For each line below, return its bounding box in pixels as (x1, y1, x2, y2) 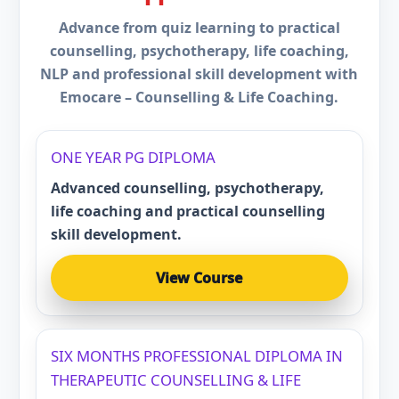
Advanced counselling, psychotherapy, (50, 178, 324, 198)
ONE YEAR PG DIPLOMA (50, 147, 216, 167)
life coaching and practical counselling (50, 201, 325, 221)
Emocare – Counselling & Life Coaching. (60, 87, 339, 107)
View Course (156, 268, 243, 288)
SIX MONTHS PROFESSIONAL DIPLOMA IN (50, 346, 343, 366)
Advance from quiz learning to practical (58, 18, 340, 37)
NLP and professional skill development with (40, 64, 359, 84)
